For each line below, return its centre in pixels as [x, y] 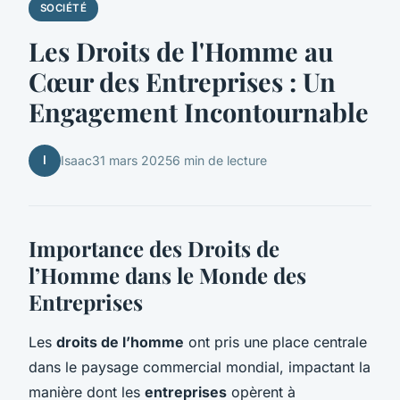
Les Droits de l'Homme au [181, 50]
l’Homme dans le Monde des [167, 275]
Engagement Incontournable [199, 111]
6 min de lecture [220, 161]
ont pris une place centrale [275, 342]
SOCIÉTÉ [63, 8]
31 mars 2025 [132, 161]
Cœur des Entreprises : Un [182, 81]
